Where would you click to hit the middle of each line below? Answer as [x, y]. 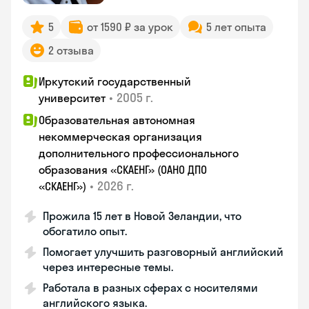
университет [72, 98]
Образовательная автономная [117, 120]
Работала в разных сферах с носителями [150, 288]
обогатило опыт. [85, 231]
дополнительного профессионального [139, 153]
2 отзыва [71, 50]
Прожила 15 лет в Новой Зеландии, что [142, 216]
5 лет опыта [236, 27]
